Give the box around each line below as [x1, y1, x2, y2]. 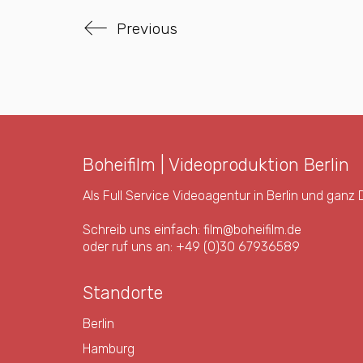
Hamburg [83, 340, 135, 357]
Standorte [83, 282, 163, 304]
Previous [117, 19, 177, 38]
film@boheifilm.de [203, 222, 301, 237]
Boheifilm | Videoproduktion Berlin [83, 154, 349, 176]
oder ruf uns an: [83, 239, 176, 254]
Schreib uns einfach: [83, 222, 203, 237]
